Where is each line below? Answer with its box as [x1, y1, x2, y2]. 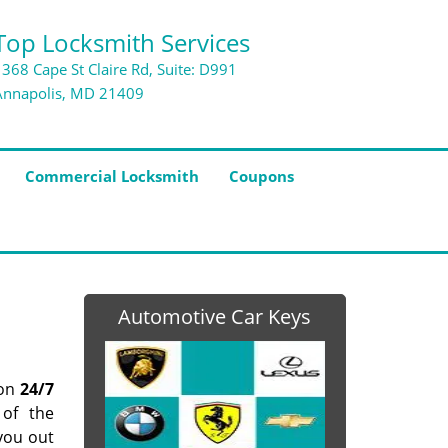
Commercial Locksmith [25, 166, 199, 186]
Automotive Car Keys [118, 303, 312, 330]
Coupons [229, 166, 294, 186]
